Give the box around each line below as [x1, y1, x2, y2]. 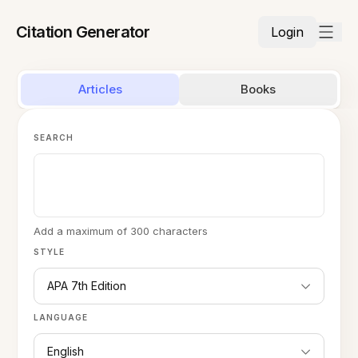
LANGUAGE [34, 312, 89, 322]
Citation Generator [16, 22, 150, 42]
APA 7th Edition [47, 279, 127, 292]
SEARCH [34, 133, 74, 142]
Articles [78, 82, 122, 97]
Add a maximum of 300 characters [34, 225, 209, 237]
